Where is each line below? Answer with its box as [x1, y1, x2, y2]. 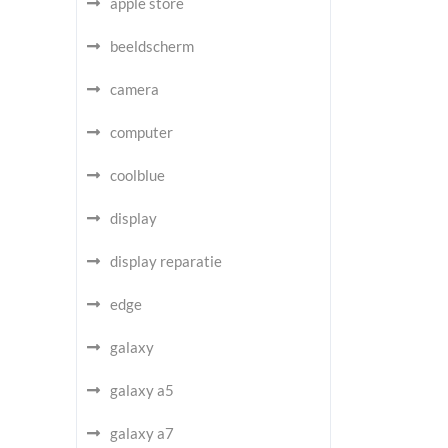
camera [110, 80, 159, 98]
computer [110, 123, 173, 141]
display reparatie [110, 252, 222, 270]
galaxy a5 [110, 381, 174, 399]
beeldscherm [110, 37, 194, 55]
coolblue [110, 166, 165, 184]
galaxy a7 [110, 424, 174, 442]
